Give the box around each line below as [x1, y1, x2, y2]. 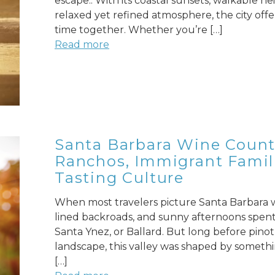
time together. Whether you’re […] [54, 24, 223, 36]
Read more [54, 39, 109, 51]
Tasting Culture [54, 169, 184, 187]
